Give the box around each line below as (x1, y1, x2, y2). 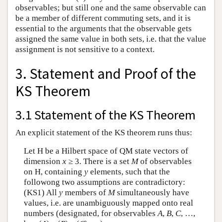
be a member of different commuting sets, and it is (15, 13, 191, 23)
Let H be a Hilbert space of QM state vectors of (23, 146, 188, 156)
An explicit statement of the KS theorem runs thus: (15, 127, 192, 137)
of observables (138, 157, 192, 166)
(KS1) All (23, 188, 59, 198)
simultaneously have (114, 188, 189, 198)
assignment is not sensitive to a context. (15, 45, 155, 55)
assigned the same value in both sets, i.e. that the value (15, 34, 206, 44)
